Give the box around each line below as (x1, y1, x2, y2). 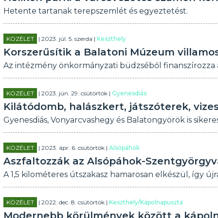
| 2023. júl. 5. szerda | (36, 35, 97, 42)
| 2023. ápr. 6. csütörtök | (36, 144, 109, 151)
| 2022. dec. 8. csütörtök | (36, 199, 109, 206)
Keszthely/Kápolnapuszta (109, 199, 183, 206)
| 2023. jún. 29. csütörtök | (36, 90, 112, 97)
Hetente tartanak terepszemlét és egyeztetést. (3, 6, 188, 16)
